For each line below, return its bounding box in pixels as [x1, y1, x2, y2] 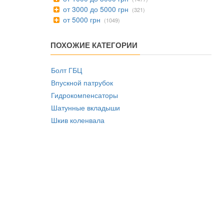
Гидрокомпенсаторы [51, 90, 118, 100]
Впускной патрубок [51, 77, 113, 87]
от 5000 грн [61, 14, 100, 24]
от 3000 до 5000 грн [61, 4, 128, 14]
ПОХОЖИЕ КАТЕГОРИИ [50, 39, 137, 50]
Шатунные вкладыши [51, 102, 120, 112]
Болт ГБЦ [51, 65, 82, 75]
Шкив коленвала [51, 115, 104, 125]
